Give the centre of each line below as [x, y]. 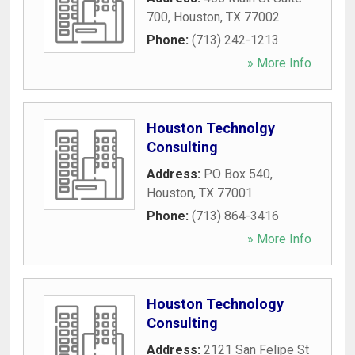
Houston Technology [215, 304]
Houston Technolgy [211, 128]
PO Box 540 [237, 174]
